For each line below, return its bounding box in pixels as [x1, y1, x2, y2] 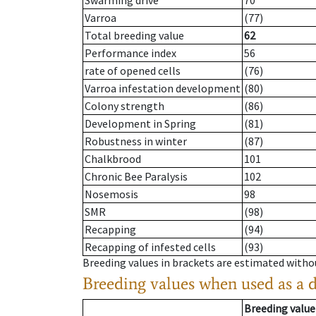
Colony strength [85, 99, 164, 114]
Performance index [85, 46, 176, 61]
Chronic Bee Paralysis [85, 169, 188, 184]
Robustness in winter [85, 134, 187, 149]
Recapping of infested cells [85, 240, 216, 255]
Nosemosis [85, 187, 138, 202]
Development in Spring [85, 116, 196, 131]
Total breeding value [85, 28, 184, 43]
